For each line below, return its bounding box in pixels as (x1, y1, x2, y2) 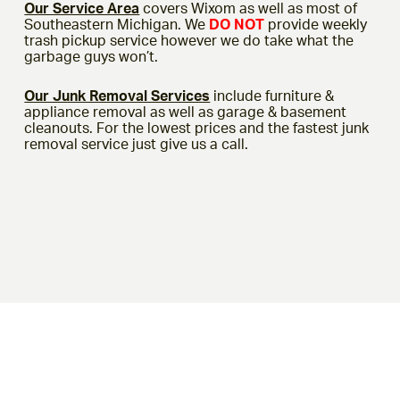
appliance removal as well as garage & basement (24, 102, 347, 121)
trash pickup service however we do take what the (24, 31, 354, 50)
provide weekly (264, 15, 368, 34)
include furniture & (210, 86, 335, 104)
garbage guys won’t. (24, 47, 159, 66)
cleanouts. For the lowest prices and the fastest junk (24, 118, 370, 137)
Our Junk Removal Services (24, 86, 211, 104)
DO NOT (209, 15, 265, 34)
